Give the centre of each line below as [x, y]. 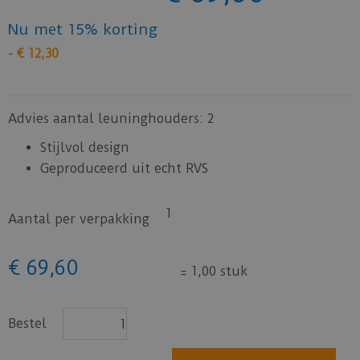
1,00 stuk [217, 271]
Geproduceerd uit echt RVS [124, 168]
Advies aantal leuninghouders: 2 [111, 119]
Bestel [27, 323]
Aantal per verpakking [79, 219]
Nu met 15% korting [83, 29]
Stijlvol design [85, 147]
